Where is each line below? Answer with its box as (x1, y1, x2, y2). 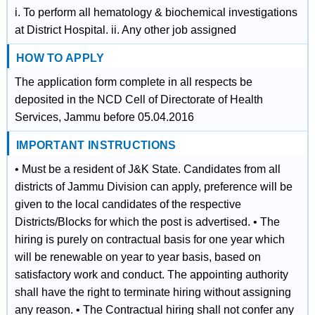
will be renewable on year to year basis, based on (14, 251, 261, 263)
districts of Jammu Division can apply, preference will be (14, 181, 292, 193)
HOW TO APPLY (15, 52, 105, 64)
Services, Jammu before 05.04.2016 (14, 111, 194, 123)
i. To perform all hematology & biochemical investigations (14, 6, 297, 18)
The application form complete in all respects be (14, 76, 252, 88)
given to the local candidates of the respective (14, 198, 241, 210)
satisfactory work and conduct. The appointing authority (14, 269, 288, 281)
